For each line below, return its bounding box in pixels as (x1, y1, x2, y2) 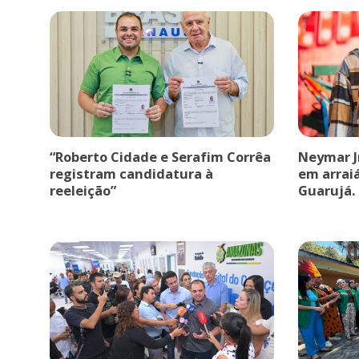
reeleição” (50, 180, 116, 200)
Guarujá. (297, 180, 355, 200)
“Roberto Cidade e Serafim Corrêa (50, 147, 271, 166)
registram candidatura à (50, 163, 213, 183)
